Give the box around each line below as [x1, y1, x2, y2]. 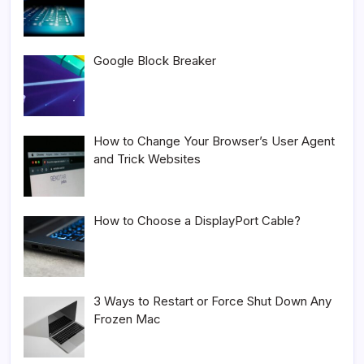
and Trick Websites [93, 150, 201, 167]
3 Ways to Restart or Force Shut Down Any [93, 293, 332, 310]
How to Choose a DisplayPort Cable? [93, 213, 301, 229]
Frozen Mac [93, 311, 162, 327]
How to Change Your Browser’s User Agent [93, 132, 336, 149]
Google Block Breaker [93, 52, 217, 68]
